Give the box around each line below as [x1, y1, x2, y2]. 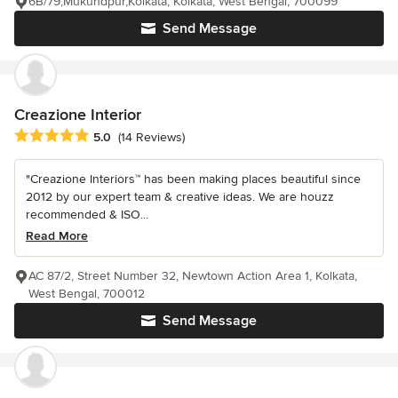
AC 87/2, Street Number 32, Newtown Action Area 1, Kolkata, [28, 267, 357, 283]
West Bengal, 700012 [28, 285, 145, 301]
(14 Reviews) [118, 129, 185, 145]
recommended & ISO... [26, 206, 148, 222]
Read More [26, 227, 88, 243]
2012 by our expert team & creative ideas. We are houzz [26, 188, 334, 204]
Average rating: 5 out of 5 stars [13, 126, 203, 145]
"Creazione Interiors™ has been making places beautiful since [26, 171, 361, 187]
